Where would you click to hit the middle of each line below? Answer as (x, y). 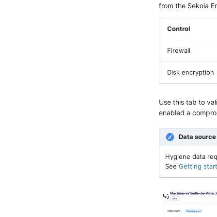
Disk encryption (191, 72)
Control (179, 29)
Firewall (179, 50)
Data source (197, 137)
